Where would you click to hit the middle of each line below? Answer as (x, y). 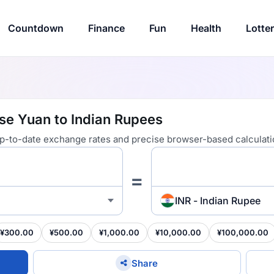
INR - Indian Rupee (218, 200)
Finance (106, 28)
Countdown (35, 28)
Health (206, 28)
